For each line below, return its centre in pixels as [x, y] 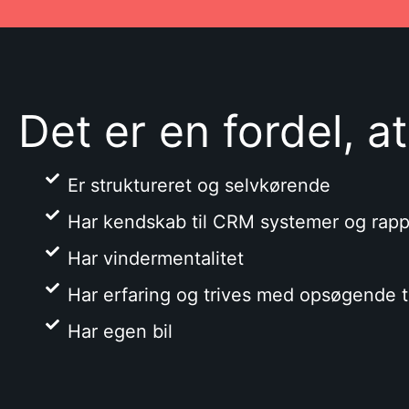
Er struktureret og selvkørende [199, 185]
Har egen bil [120, 331]
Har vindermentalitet [155, 258]
